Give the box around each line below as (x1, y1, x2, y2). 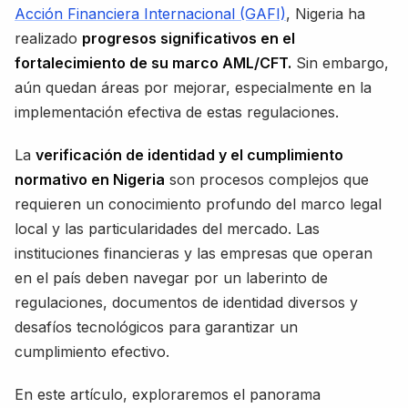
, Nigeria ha (286, 4, 365, 23)
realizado (15, 28, 82, 47)
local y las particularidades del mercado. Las (15, 219, 320, 238)
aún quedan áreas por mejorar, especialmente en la (15, 77, 372, 97)
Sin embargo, (291, 53, 389, 72)
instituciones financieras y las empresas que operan (15, 243, 372, 262)
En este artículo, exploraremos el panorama (15, 384, 321, 403)
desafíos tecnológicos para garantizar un (15, 317, 298, 336)
